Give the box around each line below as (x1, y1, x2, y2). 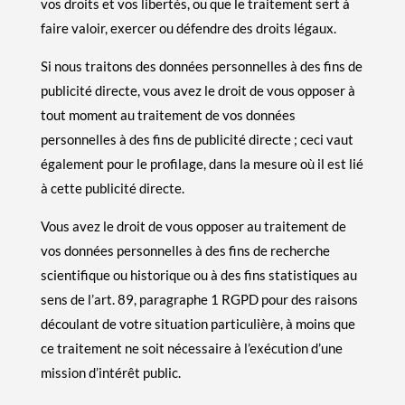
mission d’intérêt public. (40, 363, 181, 381)
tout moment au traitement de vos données (40, 106, 296, 123)
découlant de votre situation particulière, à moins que (40, 315, 355, 332)
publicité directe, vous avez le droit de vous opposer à (40, 81, 355, 99)
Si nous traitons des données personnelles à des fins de (40, 57, 363, 74)
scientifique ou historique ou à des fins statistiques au (40, 266, 357, 283)
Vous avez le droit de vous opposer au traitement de (40, 217, 346, 234)
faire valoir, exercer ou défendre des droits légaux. (40, 19, 336, 36)
